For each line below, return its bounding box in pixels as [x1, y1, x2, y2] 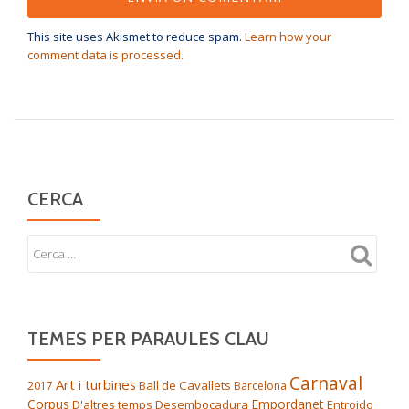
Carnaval [289, 371, 362, 396]
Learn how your [245, 28, 331, 46]
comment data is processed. [27, 47, 184, 64]
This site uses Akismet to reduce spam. [27, 28, 245, 46]
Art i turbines [56, 375, 136, 394]
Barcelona [234, 378, 287, 394]
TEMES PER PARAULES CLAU [27, 328, 269, 351]
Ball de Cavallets [139, 377, 231, 394]
